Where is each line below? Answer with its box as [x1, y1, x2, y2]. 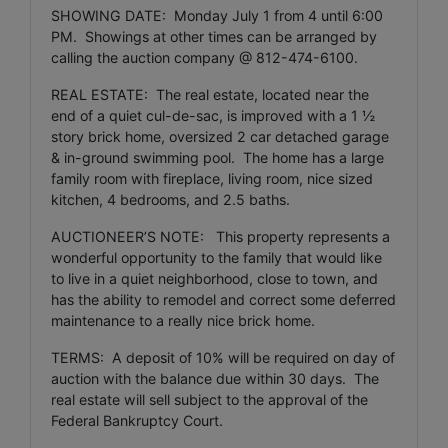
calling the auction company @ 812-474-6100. [51, 48, 358, 66]
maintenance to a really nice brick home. [51, 311, 315, 329]
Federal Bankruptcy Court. [51, 411, 223, 429]
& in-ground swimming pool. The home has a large [51, 148, 384, 166]
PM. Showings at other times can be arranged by [51, 27, 377, 45]
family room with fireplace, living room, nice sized [51, 169, 373, 187]
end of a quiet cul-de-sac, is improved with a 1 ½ [51, 106, 375, 124]
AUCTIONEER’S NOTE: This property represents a [51, 227, 390, 245]
